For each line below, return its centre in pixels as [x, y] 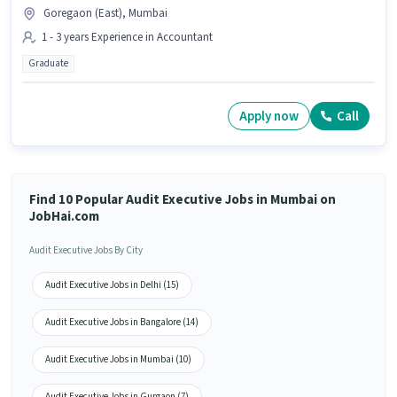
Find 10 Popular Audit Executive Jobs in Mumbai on [183, 200]
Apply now [269, 116]
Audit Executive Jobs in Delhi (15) [112, 285]
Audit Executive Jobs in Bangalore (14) [122, 323]
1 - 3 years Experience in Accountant [127, 38]
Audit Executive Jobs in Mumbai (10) [118, 360]
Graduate [48, 64]
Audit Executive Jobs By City [86, 251]
